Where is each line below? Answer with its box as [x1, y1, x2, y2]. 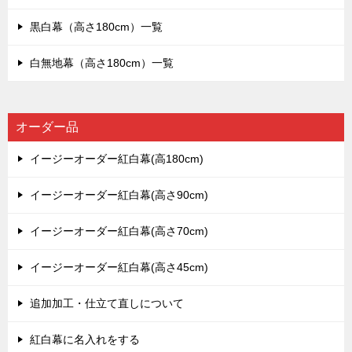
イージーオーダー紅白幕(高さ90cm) [30, 189, 208, 202]
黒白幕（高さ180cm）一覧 [30, 20, 163, 34]
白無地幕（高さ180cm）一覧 [30, 57, 174, 70]
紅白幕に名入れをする [30, 333, 140, 346]
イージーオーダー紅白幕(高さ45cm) [30, 261, 208, 274]
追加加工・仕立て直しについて [30, 297, 184, 310]
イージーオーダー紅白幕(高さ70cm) [30, 225, 208, 238]
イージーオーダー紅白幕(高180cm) [30, 152, 203, 166]
